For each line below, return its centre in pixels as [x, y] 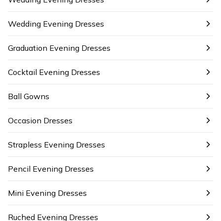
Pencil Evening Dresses [51, 169]
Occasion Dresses [40, 120]
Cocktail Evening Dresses [54, 72]
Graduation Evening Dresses [59, 48]
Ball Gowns [29, 96]
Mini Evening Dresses [47, 193]
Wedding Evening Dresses [56, 24]
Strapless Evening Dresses [56, 145]
